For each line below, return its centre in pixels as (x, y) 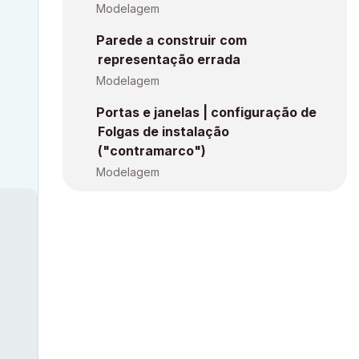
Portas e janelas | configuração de (206, 112)
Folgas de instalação (163, 131)
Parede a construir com (171, 40)
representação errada (169, 59)
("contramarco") (152, 151)
